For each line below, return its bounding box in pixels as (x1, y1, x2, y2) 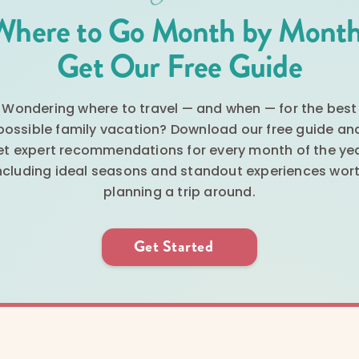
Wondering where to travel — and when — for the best (2, 99, 357, 118)
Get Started (133, 235, 214, 258)
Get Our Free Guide (57, 43, 302, 89)
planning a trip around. (103, 183, 256, 201)
